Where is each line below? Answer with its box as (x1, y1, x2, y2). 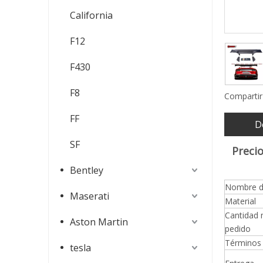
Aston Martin (70, 215, 128, 228)
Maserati (70, 190, 109, 203)
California (70, 9, 113, 22)
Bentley (70, 164, 103, 177)
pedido (225, 223, 251, 234)
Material (225, 195, 256, 207)
